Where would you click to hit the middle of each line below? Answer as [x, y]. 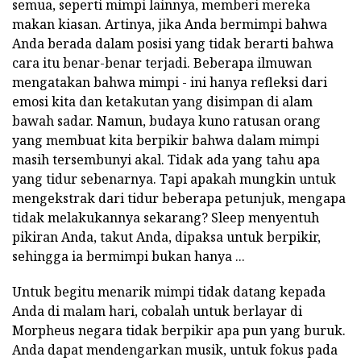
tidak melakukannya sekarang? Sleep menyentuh [166, 218]
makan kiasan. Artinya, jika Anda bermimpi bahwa [170, 25]
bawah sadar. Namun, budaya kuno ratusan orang [166, 121]
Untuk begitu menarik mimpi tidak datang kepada [169, 292]
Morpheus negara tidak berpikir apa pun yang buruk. [179, 331]
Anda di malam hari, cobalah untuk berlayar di [157, 311]
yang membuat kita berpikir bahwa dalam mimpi [166, 141]
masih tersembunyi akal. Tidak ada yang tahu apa [166, 160]
